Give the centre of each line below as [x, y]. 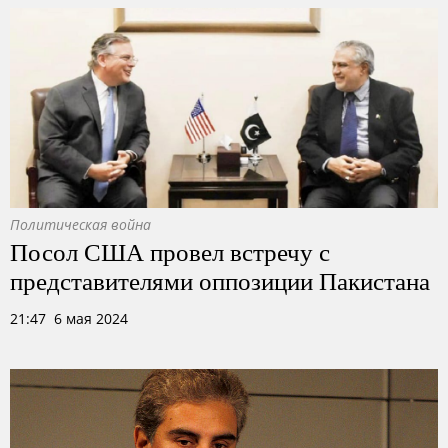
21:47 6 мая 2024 [69, 318]
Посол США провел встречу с [170, 251]
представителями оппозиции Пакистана [220, 280]
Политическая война [80, 224]
